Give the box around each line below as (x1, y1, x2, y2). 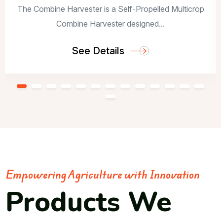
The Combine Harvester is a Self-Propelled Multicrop (17, 3, 204, 14)
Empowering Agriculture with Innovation (5, 165, 200, 183)
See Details (72, 44, 124, 57)
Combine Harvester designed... (56, 18, 165, 29)
